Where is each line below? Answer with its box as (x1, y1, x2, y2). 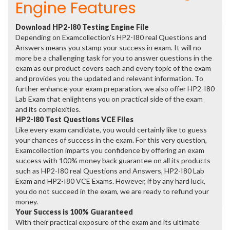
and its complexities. (15, 105, 81, 113)
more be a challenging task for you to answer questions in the (15, 53, 212, 62)
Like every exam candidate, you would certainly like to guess (15, 125, 207, 134)
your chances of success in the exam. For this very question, (15, 136, 207, 144)
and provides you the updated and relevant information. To (15, 74, 203, 83)
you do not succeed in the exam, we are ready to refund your (15, 187, 209, 196)
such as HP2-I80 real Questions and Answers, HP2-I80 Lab (15, 166, 204, 175)
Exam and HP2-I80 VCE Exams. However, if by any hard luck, (15, 177, 205, 185)
